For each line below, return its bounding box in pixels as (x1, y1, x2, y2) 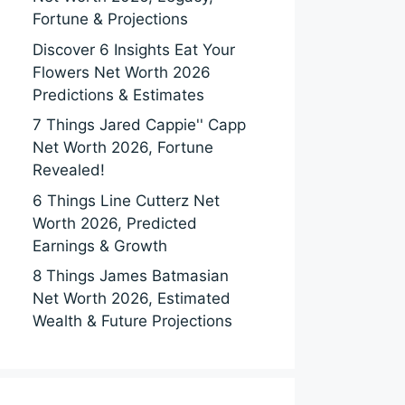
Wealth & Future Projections (33, 312, 232, 330)
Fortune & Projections (33, 10, 188, 28)
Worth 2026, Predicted (33, 213, 197, 232)
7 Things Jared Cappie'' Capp (33, 116, 246, 134)
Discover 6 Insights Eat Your (33, 40, 235, 59)
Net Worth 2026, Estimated (33, 289, 231, 307)
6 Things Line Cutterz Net (33, 191, 220, 210)
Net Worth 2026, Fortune (33, 138, 213, 156)
